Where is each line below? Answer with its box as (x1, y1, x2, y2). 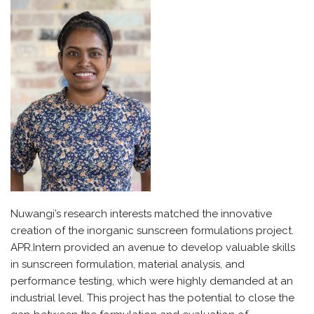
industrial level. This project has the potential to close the (11, 292, 294, 304)
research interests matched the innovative (61, 207, 272, 220)
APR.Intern (11, 241, 61, 254)
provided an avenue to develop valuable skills (61, 241, 295, 254)
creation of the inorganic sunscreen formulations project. (11, 224, 294, 237)
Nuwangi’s (11, 207, 61, 220)
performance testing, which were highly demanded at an (11, 275, 293, 287)
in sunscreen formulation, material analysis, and (11, 258, 245, 271)
